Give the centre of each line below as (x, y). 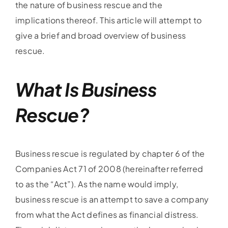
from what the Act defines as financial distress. (107, 215)
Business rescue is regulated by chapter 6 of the (110, 154)
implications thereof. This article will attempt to (108, 20)
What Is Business (86, 90)
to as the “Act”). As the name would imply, (97, 184)
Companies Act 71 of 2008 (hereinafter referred (109, 169)
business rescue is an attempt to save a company (112, 199)
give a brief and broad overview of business (101, 36)
